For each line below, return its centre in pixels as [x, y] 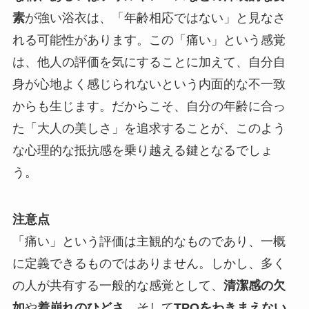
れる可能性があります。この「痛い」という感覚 [149, 40]
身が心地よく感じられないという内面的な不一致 [149, 84]
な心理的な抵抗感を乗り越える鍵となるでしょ [142, 151]
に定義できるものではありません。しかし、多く [149, 264]
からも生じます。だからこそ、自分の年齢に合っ [149, 107]
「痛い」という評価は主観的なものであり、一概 [149, 242]
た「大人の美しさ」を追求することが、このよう [149, 129]
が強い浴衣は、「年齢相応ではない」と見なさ [155, 18]
